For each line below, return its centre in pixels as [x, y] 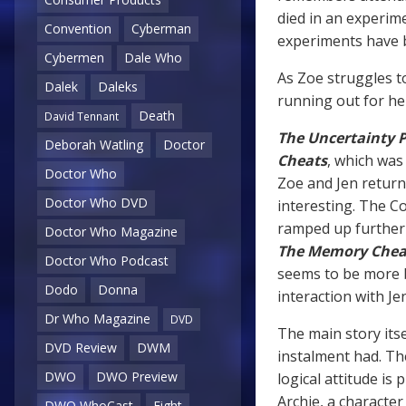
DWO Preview [137, 377]
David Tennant [82, 116]
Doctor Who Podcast [106, 261]
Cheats [302, 161]
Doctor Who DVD [96, 203]
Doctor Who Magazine [111, 232]
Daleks [118, 87]
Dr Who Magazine [97, 319]
